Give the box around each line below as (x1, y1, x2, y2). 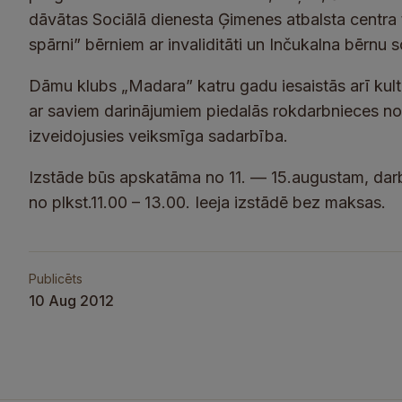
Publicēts (29, 271, 83, 286)
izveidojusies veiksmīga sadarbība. (29, 127, 288, 145)
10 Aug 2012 (29, 292, 114, 310)
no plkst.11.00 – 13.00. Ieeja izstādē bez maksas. (29, 193, 386, 212)
